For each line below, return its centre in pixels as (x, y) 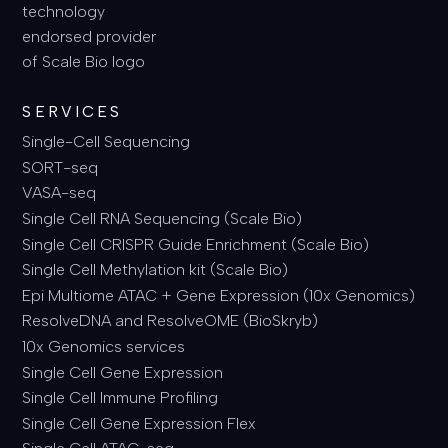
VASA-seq (59, 193)
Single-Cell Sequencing (106, 142)
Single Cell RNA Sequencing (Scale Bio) (162, 219)
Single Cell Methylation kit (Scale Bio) (155, 270)
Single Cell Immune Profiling (120, 398)
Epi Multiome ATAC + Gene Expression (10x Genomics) (219, 295)
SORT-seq (60, 167)
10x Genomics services (104, 347)
